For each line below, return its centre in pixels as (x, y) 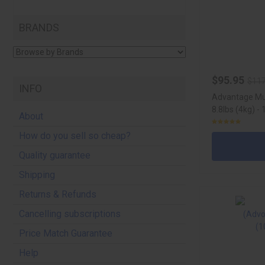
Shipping (37, 175)
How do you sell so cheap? (75, 136)
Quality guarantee (55, 155)
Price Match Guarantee (66, 233)
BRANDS (39, 28)
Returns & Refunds (58, 194)
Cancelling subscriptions (70, 214)
